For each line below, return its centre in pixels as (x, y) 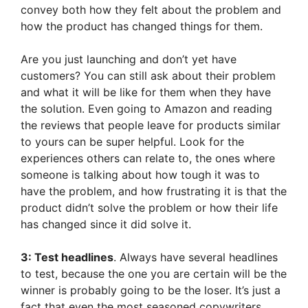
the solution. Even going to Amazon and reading (146, 109)
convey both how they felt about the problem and (151, 10)
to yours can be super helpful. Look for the (132, 142)
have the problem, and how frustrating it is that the (154, 191)
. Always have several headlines (196, 257)
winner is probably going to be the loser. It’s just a (151, 290)
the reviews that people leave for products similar (151, 125)
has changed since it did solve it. (106, 224)
